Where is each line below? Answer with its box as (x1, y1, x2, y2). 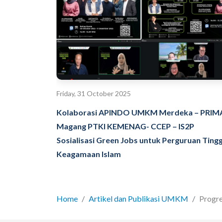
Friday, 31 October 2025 (56, 89, 131, 98)
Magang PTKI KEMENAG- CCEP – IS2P (56, 121, 194, 131)
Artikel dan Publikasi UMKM (89, 193, 188, 203)
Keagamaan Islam (56, 149, 121, 159)
